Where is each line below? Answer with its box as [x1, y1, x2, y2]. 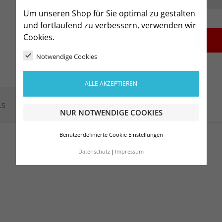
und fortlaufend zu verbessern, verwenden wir [23, 20, 196, 31]
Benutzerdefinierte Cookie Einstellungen [59, 131, 163, 138]
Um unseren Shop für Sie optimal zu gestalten [23, 8, 195, 19]
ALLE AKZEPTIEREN [85, 79, 137, 88]
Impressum [115, 148, 144, 155]
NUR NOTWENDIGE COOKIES [59, 108, 163, 118]
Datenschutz [78, 148, 110, 155]
